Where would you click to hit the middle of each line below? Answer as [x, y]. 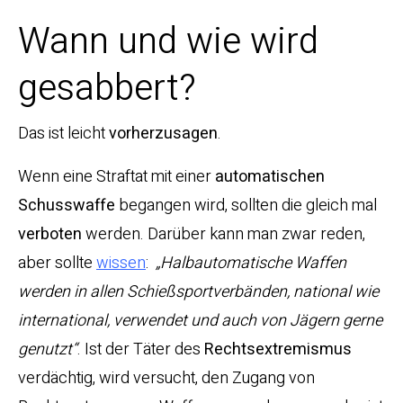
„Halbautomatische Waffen [251, 264]
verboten [52, 235]
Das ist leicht [63, 134]
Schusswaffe [67, 206]
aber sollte [57, 264]
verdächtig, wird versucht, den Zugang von [166, 379]
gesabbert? [107, 89]
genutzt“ [48, 350]
